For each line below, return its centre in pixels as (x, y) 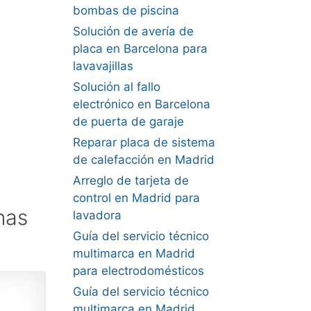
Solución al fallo (116, 87)
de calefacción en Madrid (143, 160)
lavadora (97, 215)
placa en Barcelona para (140, 49)
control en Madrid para (136, 198)
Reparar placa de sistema (144, 142)
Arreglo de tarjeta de (131, 180)
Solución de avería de (133, 31)
